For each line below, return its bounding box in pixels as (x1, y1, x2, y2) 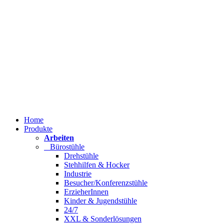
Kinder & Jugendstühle (64, 196, 137, 205)
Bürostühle (44, 142, 84, 151)
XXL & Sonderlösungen (64, 214, 141, 223)
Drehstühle (64, 151, 98, 160)
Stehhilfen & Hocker (64, 160, 129, 169)
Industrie (64, 169, 91, 178)
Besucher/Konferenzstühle (64, 178, 147, 187)
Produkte (24, 124, 52, 133)
